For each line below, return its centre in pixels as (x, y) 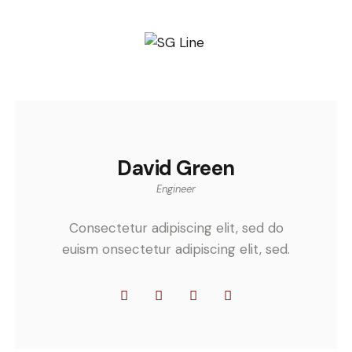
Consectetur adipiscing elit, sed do (176, 227)
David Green (176, 169)
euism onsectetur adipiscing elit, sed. (176, 249)
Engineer (176, 189)
